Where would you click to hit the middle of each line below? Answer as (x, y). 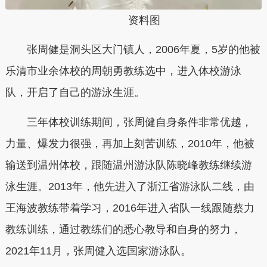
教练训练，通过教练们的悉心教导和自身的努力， (123, 229)
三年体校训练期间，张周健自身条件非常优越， (139, 122)
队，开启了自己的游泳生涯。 (75, 93)
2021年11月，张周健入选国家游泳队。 (98, 251)
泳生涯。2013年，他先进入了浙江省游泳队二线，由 (130, 186)
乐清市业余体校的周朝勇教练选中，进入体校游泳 (123, 71)
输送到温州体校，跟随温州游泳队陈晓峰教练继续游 (128, 165)
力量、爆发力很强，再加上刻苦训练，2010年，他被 (130, 143)
